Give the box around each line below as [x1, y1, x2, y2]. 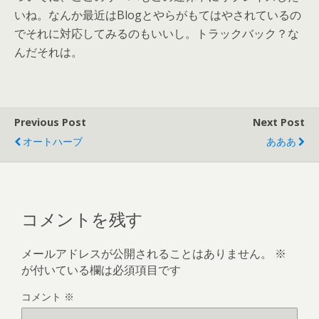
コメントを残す [21, 204, 143, 231]
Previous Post [14, 115, 86, 129]
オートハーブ [23, 135, 83, 148]
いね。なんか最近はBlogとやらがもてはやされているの [14, 7, 301, 23]
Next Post [253, 115, 305, 129]
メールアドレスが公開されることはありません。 [21, 245, 272, 261]
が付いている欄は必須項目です [21, 261, 181, 278]
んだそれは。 [14, 44, 83, 60]
